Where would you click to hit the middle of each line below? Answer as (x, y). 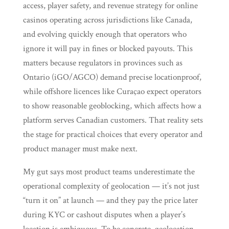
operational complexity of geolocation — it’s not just (111, 186)
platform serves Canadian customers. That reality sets (113, 120)
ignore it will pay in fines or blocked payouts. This (108, 49)
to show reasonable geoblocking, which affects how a (112, 106)
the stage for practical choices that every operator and (112, 134)
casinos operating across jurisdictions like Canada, (107, 20)
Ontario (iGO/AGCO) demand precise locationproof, (112, 77)
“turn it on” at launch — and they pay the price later (110, 200)
